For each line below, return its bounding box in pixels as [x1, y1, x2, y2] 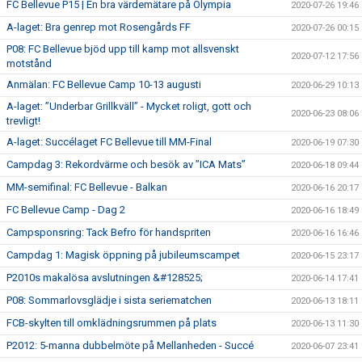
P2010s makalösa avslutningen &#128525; [6, 271, 203, 284]
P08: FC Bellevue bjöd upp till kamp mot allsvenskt [6, 42, 239, 55]
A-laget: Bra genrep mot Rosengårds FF [6, 20, 191, 33]
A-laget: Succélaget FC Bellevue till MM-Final [6, 135, 212, 148]
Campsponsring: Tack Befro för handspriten [6, 225, 211, 238]
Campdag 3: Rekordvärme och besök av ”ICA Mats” [6, 158, 246, 170]
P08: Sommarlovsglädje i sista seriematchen [6, 293, 212, 306]
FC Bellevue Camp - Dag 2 [6, 203, 125, 216]
